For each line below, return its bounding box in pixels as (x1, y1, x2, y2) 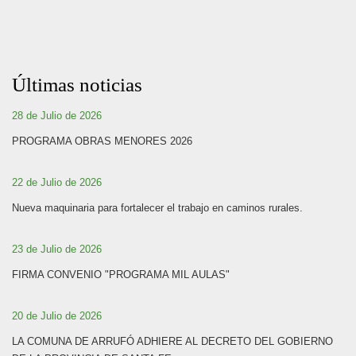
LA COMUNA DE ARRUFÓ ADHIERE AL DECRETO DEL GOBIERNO (12, 335, 333, 347)
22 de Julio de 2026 (12, 176, 102, 188)
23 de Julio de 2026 (12, 243, 102, 255)
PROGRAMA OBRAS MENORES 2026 (12, 135, 192, 147)
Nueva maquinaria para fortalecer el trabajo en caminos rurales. (12, 202, 303, 214)
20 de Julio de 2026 (12, 310, 102, 322)
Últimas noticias (12, 74, 142, 95)
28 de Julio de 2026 (12, 110, 102, 122)
